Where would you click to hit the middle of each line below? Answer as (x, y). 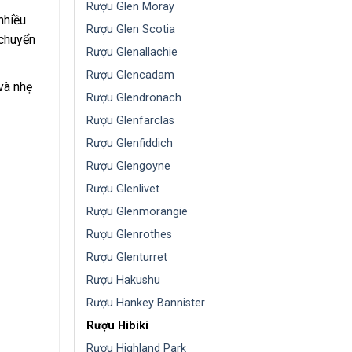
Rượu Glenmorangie (137, 212)
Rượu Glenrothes (129, 235)
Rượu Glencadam (130, 75)
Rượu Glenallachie (132, 52)
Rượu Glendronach (134, 98)
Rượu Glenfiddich (130, 143)
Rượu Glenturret (127, 257)
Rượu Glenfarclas (130, 121)
